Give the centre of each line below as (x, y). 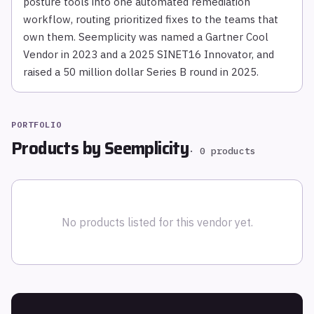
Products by (58, 149)
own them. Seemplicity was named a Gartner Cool (146, 37)
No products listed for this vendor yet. (157, 222)
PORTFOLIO (36, 124)
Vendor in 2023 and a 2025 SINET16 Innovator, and (149, 54)
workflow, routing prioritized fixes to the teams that (151, 19)
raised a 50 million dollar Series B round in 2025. (141, 72)
